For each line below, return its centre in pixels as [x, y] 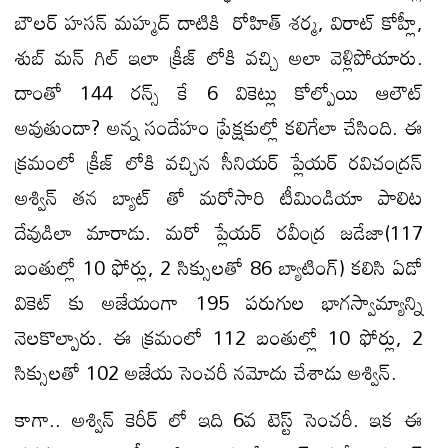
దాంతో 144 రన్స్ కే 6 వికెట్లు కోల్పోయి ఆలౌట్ [219, 91]
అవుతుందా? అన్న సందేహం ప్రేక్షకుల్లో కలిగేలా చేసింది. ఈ [219, 126]
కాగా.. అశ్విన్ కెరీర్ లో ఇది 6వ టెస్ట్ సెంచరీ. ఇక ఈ [219, 418]
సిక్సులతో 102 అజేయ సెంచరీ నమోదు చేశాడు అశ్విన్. [206, 371]
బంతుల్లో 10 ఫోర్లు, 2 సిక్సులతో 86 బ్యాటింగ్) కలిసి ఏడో [219, 266]
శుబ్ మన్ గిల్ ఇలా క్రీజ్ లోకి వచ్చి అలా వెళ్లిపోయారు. [219, 56]
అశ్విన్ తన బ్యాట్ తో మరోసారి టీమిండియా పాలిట [219, 196]
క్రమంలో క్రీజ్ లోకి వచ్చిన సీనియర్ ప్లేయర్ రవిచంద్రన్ [219, 161]
